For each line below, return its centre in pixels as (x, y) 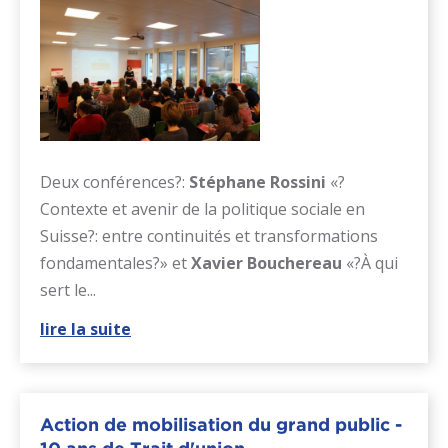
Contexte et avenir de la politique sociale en (202, 208)
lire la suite (85, 328)
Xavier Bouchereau (266, 262)
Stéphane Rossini (257, 181)
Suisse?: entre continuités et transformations (209, 235)
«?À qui (370, 262)
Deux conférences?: (114, 181)
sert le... (68, 289)
